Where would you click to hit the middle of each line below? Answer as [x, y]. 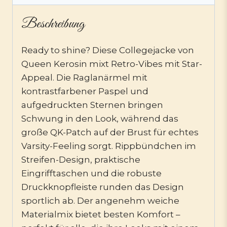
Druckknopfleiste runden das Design [103, 187]
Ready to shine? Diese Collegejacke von [108, 50]
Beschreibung [53, 24]
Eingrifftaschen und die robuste [91, 173]
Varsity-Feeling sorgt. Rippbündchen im [109, 146]
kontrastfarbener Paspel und [85, 91]
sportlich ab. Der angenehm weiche [100, 200]
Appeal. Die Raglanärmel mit [84, 77]
